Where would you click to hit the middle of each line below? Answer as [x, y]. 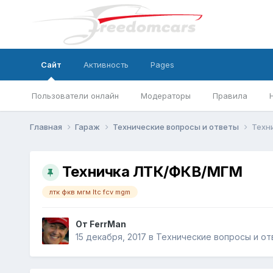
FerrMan [108, 224]
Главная [47, 126]
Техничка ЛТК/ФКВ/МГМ [152, 171]
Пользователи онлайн [75, 96]
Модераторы [165, 96]
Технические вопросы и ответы [176, 126]
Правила [230, 96]
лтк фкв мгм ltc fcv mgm [90, 192]
